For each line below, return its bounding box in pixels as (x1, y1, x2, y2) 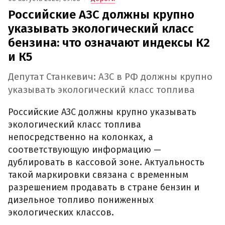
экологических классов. (8, 206, 114, 218)
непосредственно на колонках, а (8, 131, 153, 143)
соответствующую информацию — (8, 144, 161, 155)
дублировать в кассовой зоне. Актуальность (8, 156, 204, 168)
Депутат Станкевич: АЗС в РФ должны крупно (8, 71, 212, 83)
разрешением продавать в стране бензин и (8, 181, 199, 193)
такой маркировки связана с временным (8, 169, 188, 180)
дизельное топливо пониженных (8, 194, 154, 205)
